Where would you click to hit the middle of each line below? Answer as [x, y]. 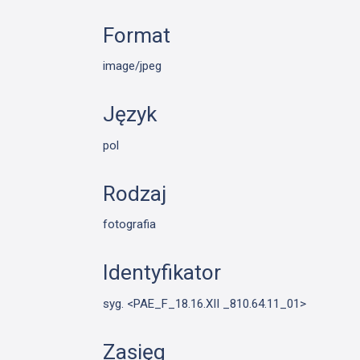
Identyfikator [162, 273]
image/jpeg [133, 66]
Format [137, 35]
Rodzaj [135, 193]
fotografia [130, 225]
